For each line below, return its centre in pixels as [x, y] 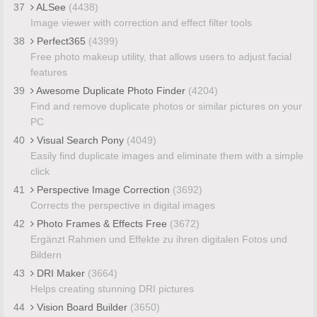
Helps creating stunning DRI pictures [112, 288]
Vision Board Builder [82, 307]
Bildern [46, 254]
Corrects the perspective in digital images [122, 205]
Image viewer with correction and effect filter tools [141, 22]
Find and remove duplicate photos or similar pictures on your [166, 106]
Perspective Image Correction [103, 189]
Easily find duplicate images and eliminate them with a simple [167, 155]
